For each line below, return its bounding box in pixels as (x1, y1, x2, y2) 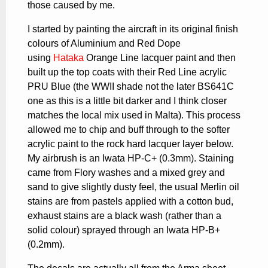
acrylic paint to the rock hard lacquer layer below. (28, 138, 233, 149)
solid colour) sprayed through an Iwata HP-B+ (28, 224, 220, 235)
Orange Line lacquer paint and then (84, 52, 236, 63)
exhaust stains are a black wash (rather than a (28, 210, 221, 221)
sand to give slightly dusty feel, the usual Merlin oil (28, 181, 239, 192)
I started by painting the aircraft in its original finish (28, 23, 238, 34)
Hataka (53, 52, 84, 63)
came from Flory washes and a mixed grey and (28, 167, 225, 178)
